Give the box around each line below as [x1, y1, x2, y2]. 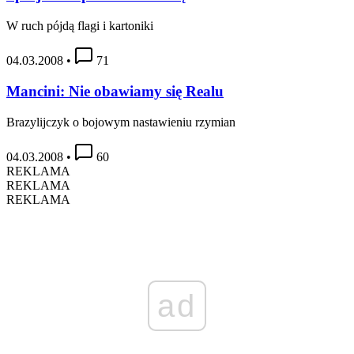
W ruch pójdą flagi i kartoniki [6, 19, 153, 33]
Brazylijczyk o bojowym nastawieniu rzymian [6, 115, 235, 129]
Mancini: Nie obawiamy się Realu [6, 82, 224, 100]
